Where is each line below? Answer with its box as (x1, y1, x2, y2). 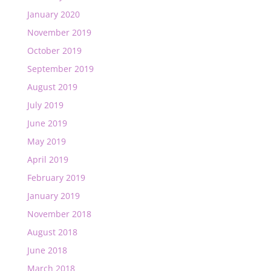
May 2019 (27, 135, 66, 147)
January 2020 (27, 8, 80, 20)
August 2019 (27, 81, 77, 93)
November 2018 (27, 208, 91, 220)
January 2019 (27, 190, 80, 201)
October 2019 (27, 45, 82, 56)
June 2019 (27, 117, 67, 129)
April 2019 (27, 154, 68, 165)
